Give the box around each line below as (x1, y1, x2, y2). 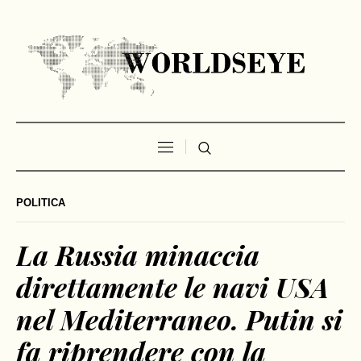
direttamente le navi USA (16, 268, 329, 306)
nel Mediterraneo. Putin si (16, 301, 342, 338)
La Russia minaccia (16, 236, 259, 274)
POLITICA (16, 197, 65, 210)
